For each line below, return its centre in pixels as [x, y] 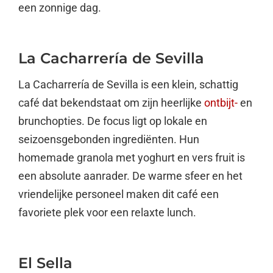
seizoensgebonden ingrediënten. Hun [109, 139]
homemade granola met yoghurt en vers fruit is [132, 157]
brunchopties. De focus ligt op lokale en [113, 121]
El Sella [45, 263]
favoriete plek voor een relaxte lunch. [107, 212]
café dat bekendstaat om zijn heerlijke [111, 102]
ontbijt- [221, 102]
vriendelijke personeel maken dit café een [119, 194]
